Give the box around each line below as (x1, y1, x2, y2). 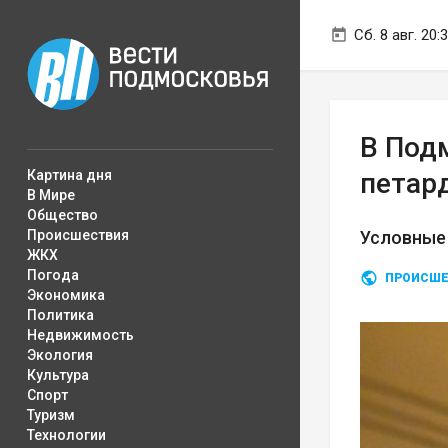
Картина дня (27, 167, 112, 183)
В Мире (27, 187, 75, 203)
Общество (27, 207, 98, 223)
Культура (27, 367, 89, 383)
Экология (27, 347, 93, 363)
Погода (27, 267, 79, 283)
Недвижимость (27, 327, 134, 343)
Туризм (27, 407, 75, 423)
